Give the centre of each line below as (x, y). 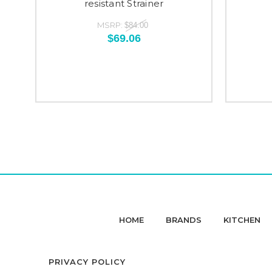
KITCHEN (242, 220)
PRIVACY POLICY (87, 262)
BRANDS (184, 220)
